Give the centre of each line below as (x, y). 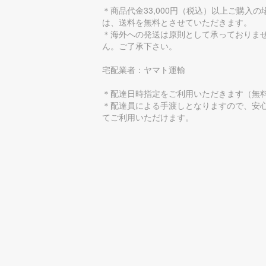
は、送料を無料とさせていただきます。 (177, 22)
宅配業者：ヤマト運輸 (144, 69)
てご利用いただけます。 (148, 117)
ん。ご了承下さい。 (140, 45)
